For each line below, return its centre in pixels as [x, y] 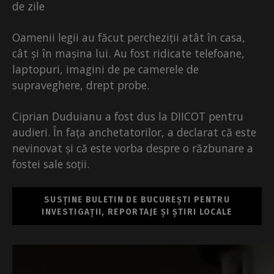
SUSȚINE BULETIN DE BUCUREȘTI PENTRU [137, 200]
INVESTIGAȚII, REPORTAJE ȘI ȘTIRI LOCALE [137, 212]
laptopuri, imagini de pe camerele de [106, 69]
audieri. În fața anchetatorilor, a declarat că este [134, 132]
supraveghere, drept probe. [81, 85]
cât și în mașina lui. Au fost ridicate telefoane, [128, 53]
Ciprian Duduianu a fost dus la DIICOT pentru [128, 116]
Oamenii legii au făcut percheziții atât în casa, [129, 37]
